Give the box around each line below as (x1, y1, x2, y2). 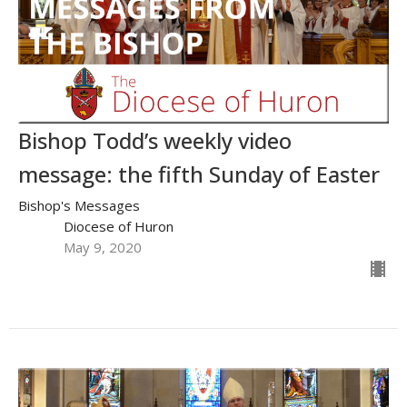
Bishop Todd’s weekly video (18, 125, 292, 156)
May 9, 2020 (64, 238, 142, 257)
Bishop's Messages (18, 196, 140, 215)
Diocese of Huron (64, 217, 174, 236)
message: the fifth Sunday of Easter (18, 159, 380, 190)
